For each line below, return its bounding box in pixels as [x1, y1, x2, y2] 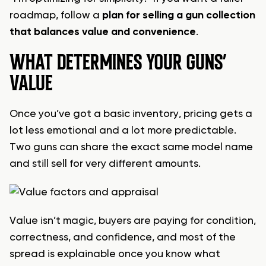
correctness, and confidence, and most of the [9, 232, 236, 243]
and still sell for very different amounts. [9, 159, 201, 170]
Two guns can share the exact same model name [9, 142, 253, 153]
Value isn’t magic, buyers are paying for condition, [9, 216, 256, 227]
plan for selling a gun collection [102, 10, 255, 21]
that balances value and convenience [9, 27, 196, 38]
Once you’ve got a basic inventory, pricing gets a [9, 109, 252, 120]
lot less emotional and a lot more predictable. [9, 125, 236, 137]
